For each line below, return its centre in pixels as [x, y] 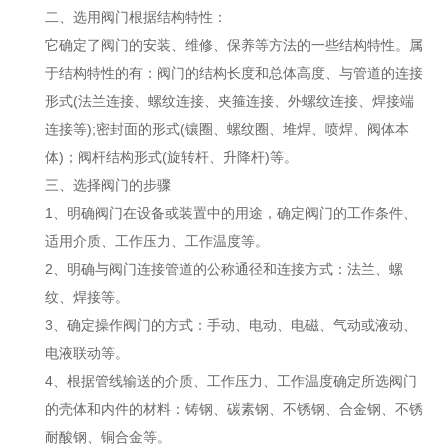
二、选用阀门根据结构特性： [136, 17]
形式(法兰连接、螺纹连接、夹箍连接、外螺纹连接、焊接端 [229, 101]
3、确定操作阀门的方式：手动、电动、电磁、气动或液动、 [231, 325]
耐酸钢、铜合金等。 [108, 437]
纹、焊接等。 [87, 297]
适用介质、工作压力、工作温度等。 [157, 241]
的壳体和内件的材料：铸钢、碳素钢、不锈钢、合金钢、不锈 [234, 409]
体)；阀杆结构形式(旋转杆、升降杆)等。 [171, 157]
